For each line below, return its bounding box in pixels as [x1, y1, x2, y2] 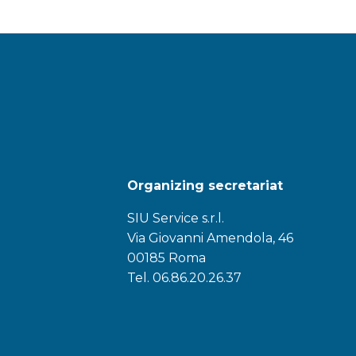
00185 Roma [126, 250, 206, 266]
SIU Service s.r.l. [126, 211, 224, 226]
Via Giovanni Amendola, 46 [126, 230, 293, 246]
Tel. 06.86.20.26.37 [126, 270, 242, 286]
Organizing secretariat [126, 178, 283, 194]
